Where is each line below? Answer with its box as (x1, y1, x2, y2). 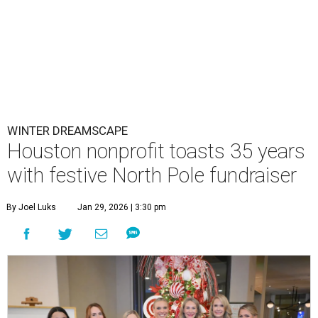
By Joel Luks (6, 202, 56, 213)
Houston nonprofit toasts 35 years (7, 139, 305, 164)
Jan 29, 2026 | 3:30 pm (77, 202, 166, 213)
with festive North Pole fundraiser (7, 163, 297, 188)
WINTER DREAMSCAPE (7, 124, 128, 138)
